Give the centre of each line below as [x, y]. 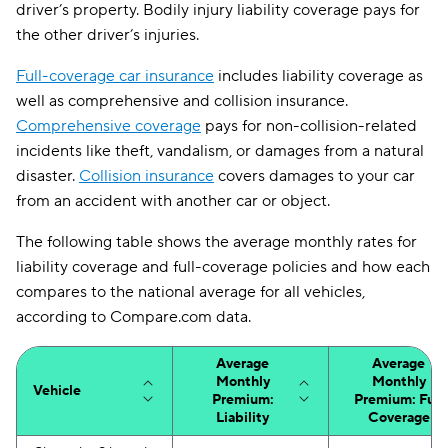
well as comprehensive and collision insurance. [182, 101]
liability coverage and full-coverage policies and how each [223, 267]
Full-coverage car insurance [115, 76]
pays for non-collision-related [309, 126]
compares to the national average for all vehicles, [190, 292]
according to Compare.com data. [133, 317]
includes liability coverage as [318, 76]
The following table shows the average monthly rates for [216, 242]
